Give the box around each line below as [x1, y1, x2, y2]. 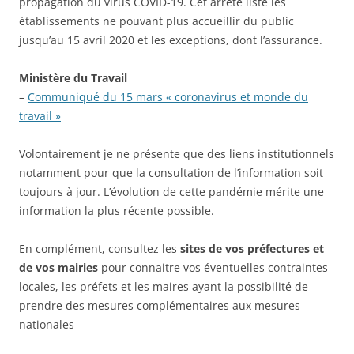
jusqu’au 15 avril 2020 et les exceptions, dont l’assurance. [19, 32, 322, 47]
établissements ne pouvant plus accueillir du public [19, 13, 294, 28]
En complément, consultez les [19, 240, 180, 256]
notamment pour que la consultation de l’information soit [19, 164, 323, 180]
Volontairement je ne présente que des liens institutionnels [19, 145, 334, 161]
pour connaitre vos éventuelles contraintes [98, 259, 328, 275]
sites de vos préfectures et [180, 240, 324, 256]
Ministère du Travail [19, 70, 130, 85]
